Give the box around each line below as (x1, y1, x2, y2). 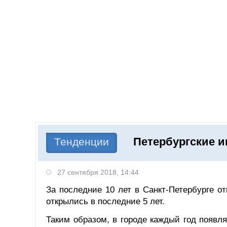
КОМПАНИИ (162, 127, 200, 135)
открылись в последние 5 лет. (46, 196, 165, 206)
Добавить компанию (60, 20, 130, 29)
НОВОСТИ (53, 127, 86, 135)
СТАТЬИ (111, 127, 137, 135)
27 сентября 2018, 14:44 (57, 168, 139, 176)
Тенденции (54, 136, 109, 148)
